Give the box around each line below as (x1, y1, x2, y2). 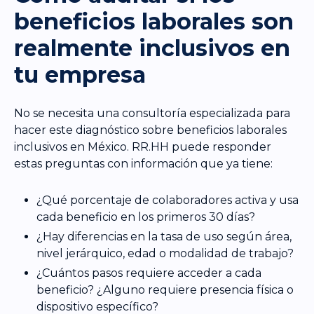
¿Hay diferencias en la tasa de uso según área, (36, 230, 292, 244)
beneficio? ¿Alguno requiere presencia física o (36, 283, 294, 297)
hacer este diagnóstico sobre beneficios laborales (14, 123, 287, 137)
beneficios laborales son (14, 8, 294, 36)
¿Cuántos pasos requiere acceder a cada (36, 266, 261, 280)
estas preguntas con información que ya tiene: (14, 157, 273, 171)
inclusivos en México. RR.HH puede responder (14, 140, 271, 154)
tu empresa (14, 61, 146, 89)
